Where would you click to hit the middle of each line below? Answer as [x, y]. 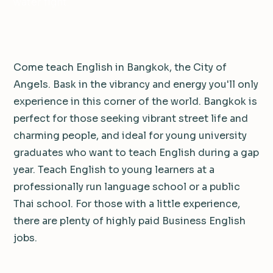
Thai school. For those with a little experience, [127, 204]
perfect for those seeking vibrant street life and [131, 119]
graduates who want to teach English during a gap [136, 153]
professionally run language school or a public [127, 187]
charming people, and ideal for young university [130, 136]
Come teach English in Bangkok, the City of [120, 68]
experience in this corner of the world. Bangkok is [135, 102]
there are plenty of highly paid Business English [129, 221]
